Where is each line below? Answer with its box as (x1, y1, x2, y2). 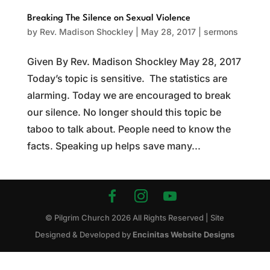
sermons (203, 27, 238, 37)
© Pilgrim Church (45, 213, 112, 222)
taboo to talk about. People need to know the (27, 123, 231, 135)
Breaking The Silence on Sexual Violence (27, 14, 190, 23)
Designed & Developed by (35, 230, 133, 239)
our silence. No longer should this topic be (27, 106, 221, 118)
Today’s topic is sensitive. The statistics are (27, 72, 227, 84)
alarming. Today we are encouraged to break (27, 89, 231, 101)
